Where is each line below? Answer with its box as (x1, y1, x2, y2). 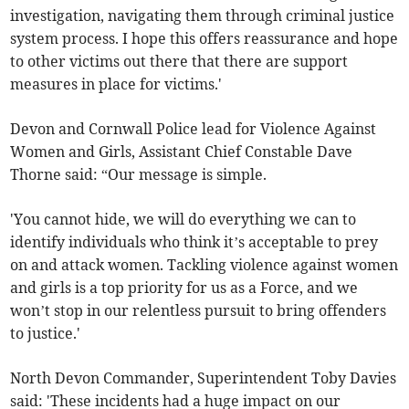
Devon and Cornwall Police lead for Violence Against (10, 120, 377, 139)
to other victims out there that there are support (10, 52, 349, 71)
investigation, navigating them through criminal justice (10, 6, 395, 26)
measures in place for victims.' (10, 75, 223, 94)
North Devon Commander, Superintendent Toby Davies (10, 369, 397, 388)
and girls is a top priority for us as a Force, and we (10, 278, 359, 298)
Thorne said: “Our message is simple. (10, 165, 267, 184)
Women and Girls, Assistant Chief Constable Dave (10, 142, 353, 162)
